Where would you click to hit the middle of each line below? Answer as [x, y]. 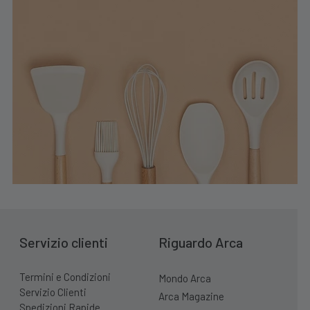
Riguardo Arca [201, 242]
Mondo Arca [185, 278]
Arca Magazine [191, 296]
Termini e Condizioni [65, 277]
